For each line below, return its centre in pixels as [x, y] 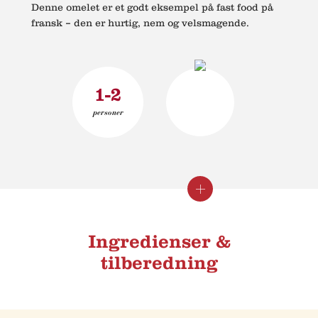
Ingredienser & [159, 242]
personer [108, 112]
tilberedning [159, 263]
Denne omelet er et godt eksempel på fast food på [152, 7]
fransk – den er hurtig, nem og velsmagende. [140, 23]
